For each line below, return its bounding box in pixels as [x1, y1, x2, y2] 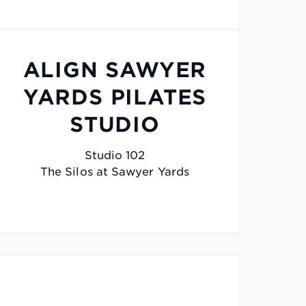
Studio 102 [84, 149, 145, 163]
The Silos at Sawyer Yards [40, 165, 189, 179]
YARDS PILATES [23, 85, 207, 110]
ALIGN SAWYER [23, 57, 207, 83]
